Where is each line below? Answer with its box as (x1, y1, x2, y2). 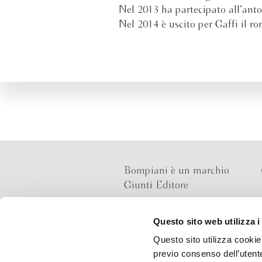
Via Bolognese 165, (124, 239, 208, 249)
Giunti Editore (124, 181, 188, 191)
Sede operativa (124, 225, 188, 235)
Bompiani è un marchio (124, 166, 229, 176)
